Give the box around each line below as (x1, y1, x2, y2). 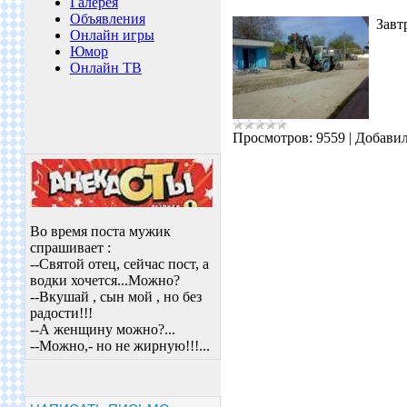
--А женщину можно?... (29, 322, 175, 337)
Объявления (69, 11, 145, 26)
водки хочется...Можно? (29, 273, 180, 288)
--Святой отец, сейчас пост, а (29, 256, 209, 272)
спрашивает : (29, 240, 111, 255)
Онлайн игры (69, 27, 154, 43)
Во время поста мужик (29, 223, 171, 239)
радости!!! (29, 305, 93, 321)
